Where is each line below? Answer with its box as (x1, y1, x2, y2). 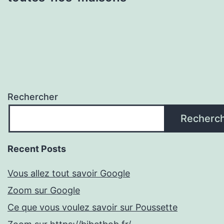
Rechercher (7, 91, 58, 102)
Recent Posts (7, 143, 66, 154)
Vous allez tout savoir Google (7, 168, 130, 179)
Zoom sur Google (7, 185, 80, 196)
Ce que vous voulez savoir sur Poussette (7, 202, 177, 213)
